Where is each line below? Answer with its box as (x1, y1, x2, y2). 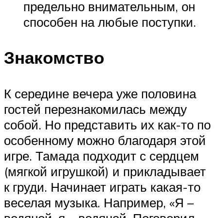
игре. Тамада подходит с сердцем (4, 147, 199, 163)
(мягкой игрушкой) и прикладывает (4, 163, 206, 179)
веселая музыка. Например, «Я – (4, 194, 194, 210)
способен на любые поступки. (23, 14, 196, 30)
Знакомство (4, 47, 104, 69)
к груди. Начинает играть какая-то (4, 179, 200, 195)
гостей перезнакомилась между (4, 101, 187, 117)
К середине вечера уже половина (4, 85, 196, 101)
